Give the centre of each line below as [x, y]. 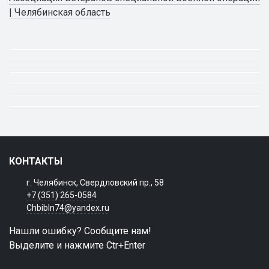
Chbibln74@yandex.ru [68, 208]
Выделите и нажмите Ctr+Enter [77, 245]
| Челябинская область [60, 12]
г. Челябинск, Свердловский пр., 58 [95, 183]
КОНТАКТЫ [36, 161]
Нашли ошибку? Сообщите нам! [80, 231]
